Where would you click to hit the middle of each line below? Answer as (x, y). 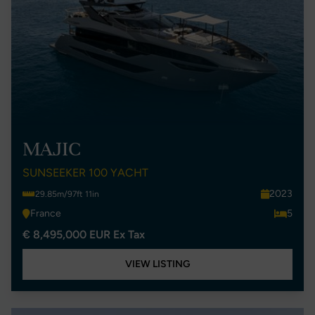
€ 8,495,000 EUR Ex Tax (84, 234)
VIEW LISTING (157, 264)
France (46, 213)
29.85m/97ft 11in (67, 194)
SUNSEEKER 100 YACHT (85, 173)
